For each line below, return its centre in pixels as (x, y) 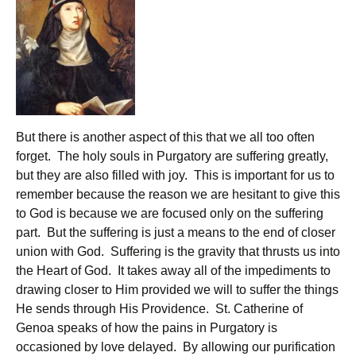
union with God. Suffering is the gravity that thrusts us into (178, 252)
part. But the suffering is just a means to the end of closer (176, 232)
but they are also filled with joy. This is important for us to (175, 175)
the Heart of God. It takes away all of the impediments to (173, 271)
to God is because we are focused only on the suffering (170, 213)
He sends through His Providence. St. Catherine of (159, 309)
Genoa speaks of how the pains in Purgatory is (147, 328)
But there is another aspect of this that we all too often (165, 137)
